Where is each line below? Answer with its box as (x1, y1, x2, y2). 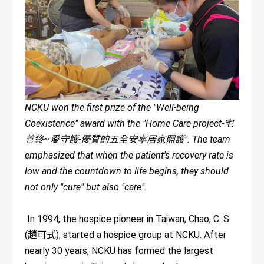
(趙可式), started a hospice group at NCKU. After (25, 229, 227, 240)
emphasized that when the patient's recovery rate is (25, 149, 234, 161)
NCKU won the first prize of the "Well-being (25, 101, 200, 113)
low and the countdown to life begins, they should (25, 165, 229, 177)
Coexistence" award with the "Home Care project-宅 (25, 117, 234, 129)
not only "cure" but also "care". (25, 181, 147, 193)
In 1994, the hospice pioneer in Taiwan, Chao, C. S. (25, 213, 232, 225)
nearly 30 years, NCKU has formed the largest (25, 245, 214, 256)
